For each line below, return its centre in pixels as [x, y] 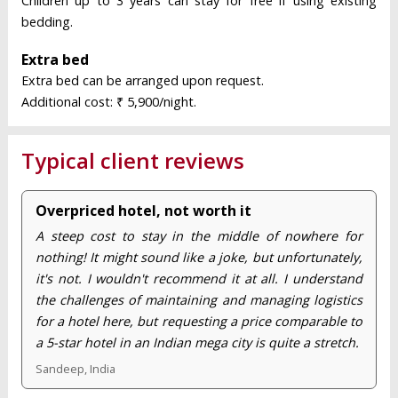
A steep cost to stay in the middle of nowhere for [199, 236]
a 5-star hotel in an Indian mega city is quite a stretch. [197, 343]
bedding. [47, 22]
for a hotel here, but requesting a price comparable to [199, 322]
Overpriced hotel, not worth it [143, 211]
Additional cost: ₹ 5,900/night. [108, 102]
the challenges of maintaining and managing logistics [199, 300]
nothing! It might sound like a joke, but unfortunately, [199, 258]
